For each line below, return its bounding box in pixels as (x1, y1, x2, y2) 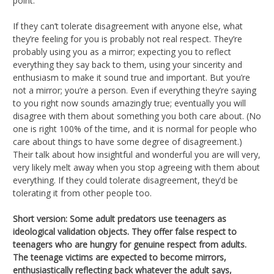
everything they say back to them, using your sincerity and (13, 58, 242, 70)
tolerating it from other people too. (13, 187, 152, 199)
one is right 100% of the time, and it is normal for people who (13, 122, 257, 135)
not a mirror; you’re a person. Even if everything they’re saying (13, 84, 256, 96)
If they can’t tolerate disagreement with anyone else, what (13, 20, 243, 32)
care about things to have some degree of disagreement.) (13, 135, 242, 147)
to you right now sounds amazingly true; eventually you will (13, 97, 246, 109)
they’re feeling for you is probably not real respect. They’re (13, 32, 242, 45)
